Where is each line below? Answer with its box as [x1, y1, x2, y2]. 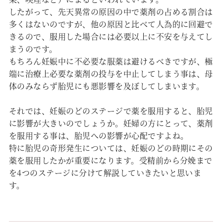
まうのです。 [8, 43, 57, 55]
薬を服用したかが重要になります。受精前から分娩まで [8, 154, 213, 166]
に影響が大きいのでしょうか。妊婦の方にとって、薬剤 [8, 117, 213, 129]
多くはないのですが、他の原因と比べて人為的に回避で [8, 18, 213, 30]
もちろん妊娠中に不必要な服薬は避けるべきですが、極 [8, 55, 213, 67]
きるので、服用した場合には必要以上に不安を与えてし [8, 30, 213, 42]
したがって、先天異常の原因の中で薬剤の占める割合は [8, 5, 213, 17]
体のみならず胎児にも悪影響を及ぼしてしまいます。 [8, 80, 205, 92]
